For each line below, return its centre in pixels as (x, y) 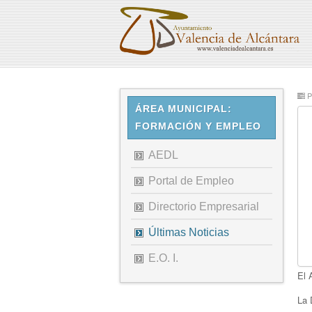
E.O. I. (163, 258)
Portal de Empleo (191, 181)
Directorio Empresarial (204, 206)
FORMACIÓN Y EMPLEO (198, 126)
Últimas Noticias (189, 232)
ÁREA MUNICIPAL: (184, 109)
